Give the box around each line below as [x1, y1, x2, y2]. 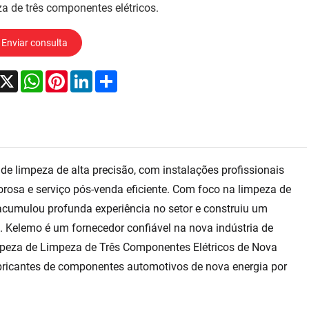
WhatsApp [42, 68, 93, 82]
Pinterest [67, 68, 110, 82]
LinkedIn [92, 68, 134, 82]
